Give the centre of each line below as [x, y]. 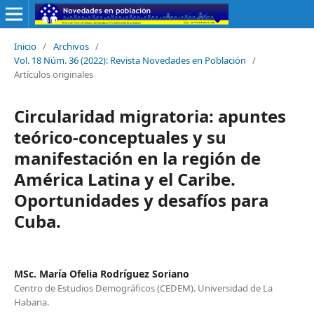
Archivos [71, 46]
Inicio [25, 46]
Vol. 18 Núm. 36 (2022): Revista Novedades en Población [130, 60]
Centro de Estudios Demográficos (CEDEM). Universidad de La [143, 288]
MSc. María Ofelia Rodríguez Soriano [101, 273]
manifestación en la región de [137, 158]
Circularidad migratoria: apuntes [150, 116]
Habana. [31, 302]
